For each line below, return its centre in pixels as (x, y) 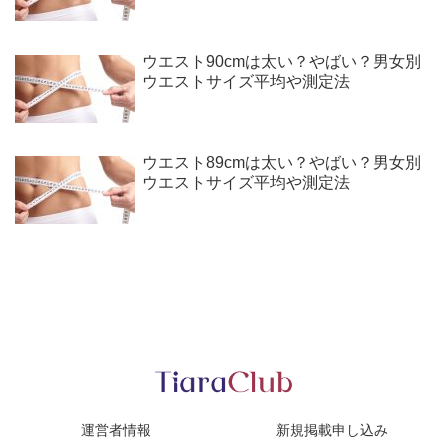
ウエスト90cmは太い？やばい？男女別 (281, 61)
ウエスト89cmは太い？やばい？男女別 (281, 162)
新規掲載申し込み (332, 430)
